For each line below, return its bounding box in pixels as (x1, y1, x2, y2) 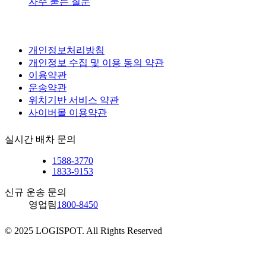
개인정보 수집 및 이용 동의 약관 (28, 58, 164, 68)
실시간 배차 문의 (5, 134, 76, 145)
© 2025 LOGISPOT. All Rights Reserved (5, 226, 162, 236)
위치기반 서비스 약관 (28, 95, 119, 106)
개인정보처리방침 (28, 45, 104, 56)
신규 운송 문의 (5, 187, 66, 198)
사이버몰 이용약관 (28, 107, 107, 118)
